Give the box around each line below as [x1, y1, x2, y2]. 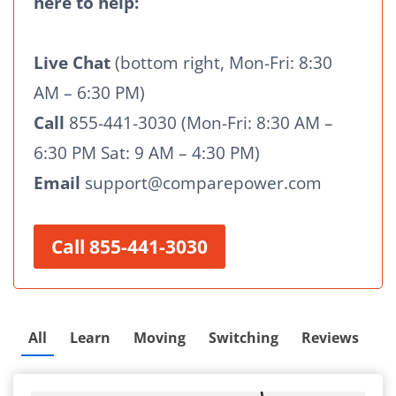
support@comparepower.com [85, 171, 322, 195]
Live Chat [34, 51, 115, 75]
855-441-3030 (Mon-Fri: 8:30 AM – [65, 111, 333, 135]
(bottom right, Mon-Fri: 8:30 [115, 51, 332, 75]
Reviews [301, 328, 359, 348]
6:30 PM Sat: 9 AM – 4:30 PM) [34, 141, 260, 165]
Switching [209, 328, 278, 348]
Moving [133, 328, 186, 348]
